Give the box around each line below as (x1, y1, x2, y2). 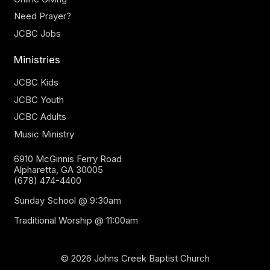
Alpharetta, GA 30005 (13, 164, 103, 176)
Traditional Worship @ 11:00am (13, 215, 138, 227)
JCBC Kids (13, 77, 58, 89)
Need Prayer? (13, 10, 71, 22)
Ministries (13, 54, 60, 66)
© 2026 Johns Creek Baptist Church (60, 253, 210, 265)
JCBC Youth (13, 93, 64, 105)
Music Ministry (13, 128, 74, 140)
